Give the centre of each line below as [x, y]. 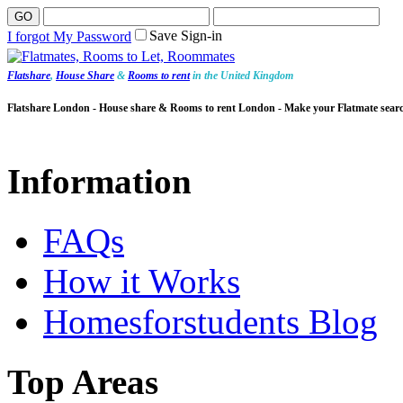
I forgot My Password [69, 36]
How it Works [142, 282]
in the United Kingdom [242, 76]
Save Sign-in [186, 36]
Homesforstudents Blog [210, 322]
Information [99, 182]
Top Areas [83, 381]
